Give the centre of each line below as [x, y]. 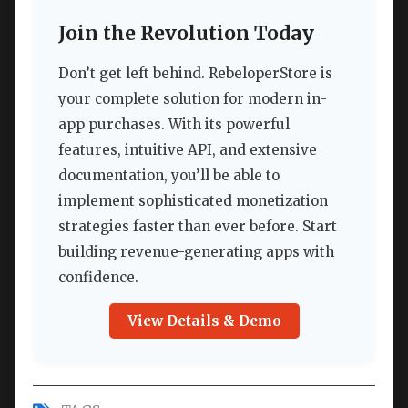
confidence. [98, 278]
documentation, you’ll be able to [169, 176]
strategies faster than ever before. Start [198, 227]
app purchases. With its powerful [174, 125]
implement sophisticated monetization [193, 201]
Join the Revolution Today [186, 33]
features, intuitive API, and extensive [188, 150]
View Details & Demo [204, 321]
